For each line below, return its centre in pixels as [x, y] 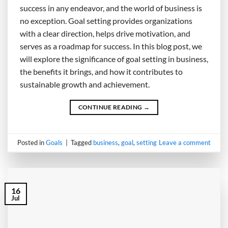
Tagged [82, 142]
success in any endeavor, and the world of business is [111, 8]
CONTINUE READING [111, 107]
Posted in [32, 142]
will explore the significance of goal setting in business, [114, 59]
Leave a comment [184, 142]
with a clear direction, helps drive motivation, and [105, 34]
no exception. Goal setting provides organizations [106, 21]
